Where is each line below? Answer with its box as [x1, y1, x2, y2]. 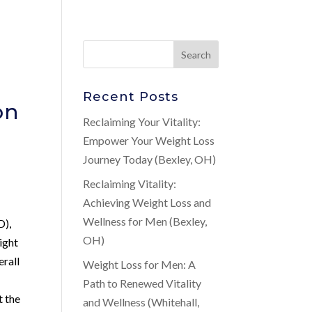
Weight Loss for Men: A [83, 258, 196, 271]
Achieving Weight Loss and [83, 196, 212, 209]
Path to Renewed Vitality [83, 276, 202, 290]
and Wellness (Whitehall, [83, 295, 200, 309]
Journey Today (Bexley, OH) [83, 153, 217, 166]
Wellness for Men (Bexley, [83, 214, 208, 228]
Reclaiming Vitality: [83, 177, 177, 190]
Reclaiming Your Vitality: [83, 115, 201, 128]
